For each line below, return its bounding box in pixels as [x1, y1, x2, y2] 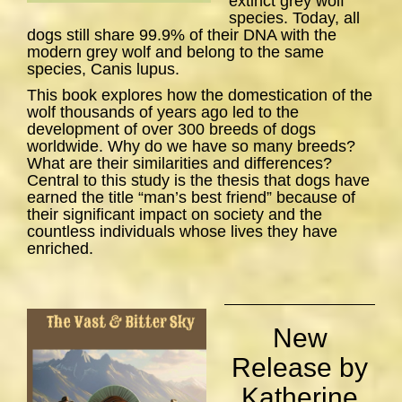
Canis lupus [91, 60, 175, 79]
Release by [232, 353, 368, 383]
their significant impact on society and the [27, 205, 322, 224]
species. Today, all [229, 9, 360, 28]
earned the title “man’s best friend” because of [27, 188, 355, 207]
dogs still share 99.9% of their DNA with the [27, 26, 336, 45]
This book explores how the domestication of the [27, 86, 372, 105]
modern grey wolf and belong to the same [27, 43, 324, 62]
